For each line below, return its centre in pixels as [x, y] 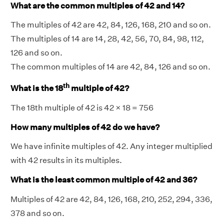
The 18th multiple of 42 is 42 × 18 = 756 [82, 107]
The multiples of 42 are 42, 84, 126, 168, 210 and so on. [111, 24]
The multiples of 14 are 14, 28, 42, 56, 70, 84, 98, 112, [107, 38]
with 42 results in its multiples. [66, 160]
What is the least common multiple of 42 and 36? [104, 180]
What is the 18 [37, 88]
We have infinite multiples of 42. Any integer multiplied [111, 146]
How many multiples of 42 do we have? [85, 127]
